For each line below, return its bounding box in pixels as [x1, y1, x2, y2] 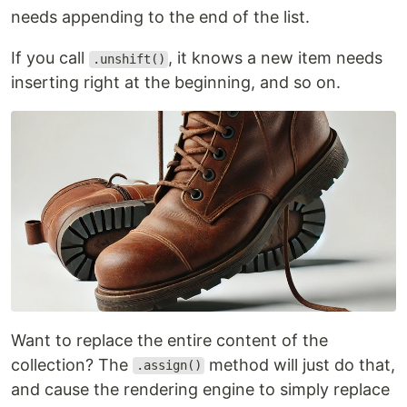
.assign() [135, 358, 202, 373]
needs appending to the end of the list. [11, 7, 310, 27]
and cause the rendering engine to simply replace [11, 379, 390, 399]
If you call [11, 48, 89, 68]
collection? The [11, 354, 133, 374]
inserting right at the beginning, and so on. [11, 73, 341, 93]
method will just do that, [204, 354, 396, 374]
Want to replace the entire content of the [11, 330, 328, 350]
